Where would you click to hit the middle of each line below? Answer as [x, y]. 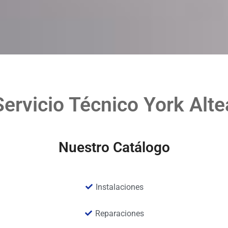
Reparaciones [120, 213]
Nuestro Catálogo [114, 147]
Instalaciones [120, 187]
